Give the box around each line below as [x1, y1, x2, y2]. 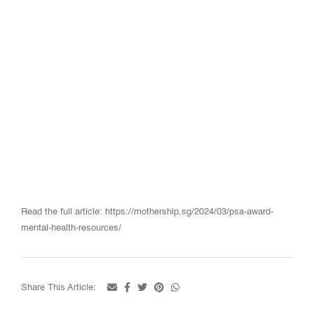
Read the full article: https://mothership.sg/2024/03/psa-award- [21, 207, 273, 217]
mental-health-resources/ [21, 224, 121, 233]
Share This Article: [21, 282, 96, 292]
